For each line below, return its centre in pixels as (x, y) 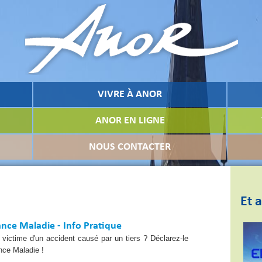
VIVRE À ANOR (130, 94)
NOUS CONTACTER (130, 147)
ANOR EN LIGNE (130, 121)
